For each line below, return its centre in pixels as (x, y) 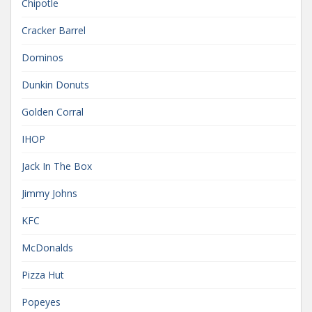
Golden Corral (53, 111)
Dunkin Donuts (55, 84)
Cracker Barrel (54, 30)
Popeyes (41, 302)
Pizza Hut (43, 274)
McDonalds (47, 247)
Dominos (42, 57)
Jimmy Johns (49, 193)
